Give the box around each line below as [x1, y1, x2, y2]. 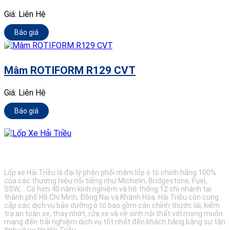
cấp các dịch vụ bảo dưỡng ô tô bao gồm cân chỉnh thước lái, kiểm [4, 201, 220, 209]
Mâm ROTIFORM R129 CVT [4, 64, 136, 76]
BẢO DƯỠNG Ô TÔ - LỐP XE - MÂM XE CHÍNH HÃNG [4, 148, 197, 158]
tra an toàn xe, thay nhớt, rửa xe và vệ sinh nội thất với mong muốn [4, 209, 223, 218]
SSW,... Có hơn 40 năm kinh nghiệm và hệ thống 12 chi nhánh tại [4, 184, 212, 193]
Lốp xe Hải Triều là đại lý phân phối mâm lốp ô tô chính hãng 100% [4, 168, 216, 177]
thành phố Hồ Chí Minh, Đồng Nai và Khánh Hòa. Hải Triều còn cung [4, 193, 219, 201]
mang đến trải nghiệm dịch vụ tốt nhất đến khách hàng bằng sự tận [4, 217, 225, 226]
